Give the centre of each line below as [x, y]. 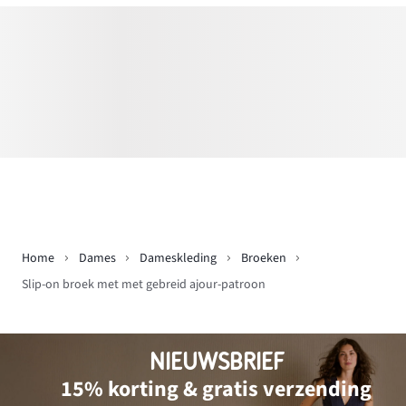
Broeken [263, 259]
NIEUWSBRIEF [216, 362]
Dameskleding [178, 259]
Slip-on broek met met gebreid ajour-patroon [144, 285]
